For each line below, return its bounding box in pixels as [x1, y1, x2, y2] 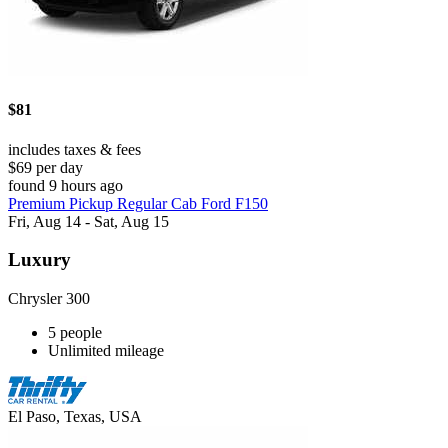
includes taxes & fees [8, 140, 141, 158]
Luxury [8, 249, 71, 271]
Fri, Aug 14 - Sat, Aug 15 [8, 212, 169, 230]
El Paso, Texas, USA [8, 407, 142, 425]
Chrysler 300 [8, 289, 90, 307]
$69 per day [8, 158, 83, 176]
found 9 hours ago [8, 176, 123, 194]
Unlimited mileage [48, 341, 164, 359]
